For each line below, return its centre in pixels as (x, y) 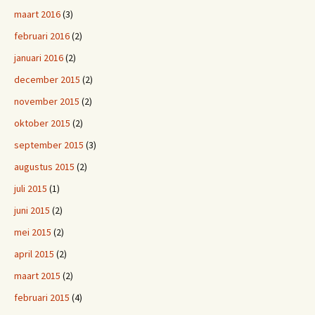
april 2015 (34, 254)
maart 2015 (37, 276)
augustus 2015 (44, 167)
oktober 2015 (42, 123)
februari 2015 (42, 297)
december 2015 (47, 79)
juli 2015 (31, 188)
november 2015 (47, 101)
